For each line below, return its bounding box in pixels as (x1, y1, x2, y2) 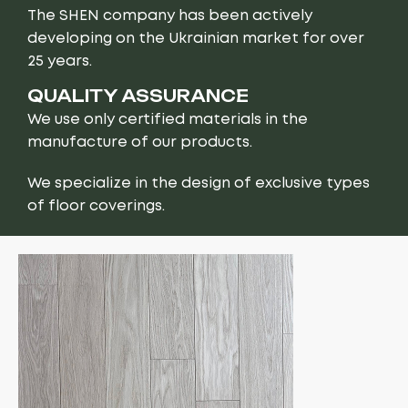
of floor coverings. (27, 199, 165, 213)
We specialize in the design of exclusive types (27, 176, 370, 190)
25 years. (27, 54, 92, 68)
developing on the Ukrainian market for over (27, 31, 364, 46)
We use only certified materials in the (27, 112, 308, 127)
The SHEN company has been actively (27, 8, 312, 23)
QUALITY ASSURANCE (27, 85, 249, 106)
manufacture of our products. (27, 135, 252, 149)
